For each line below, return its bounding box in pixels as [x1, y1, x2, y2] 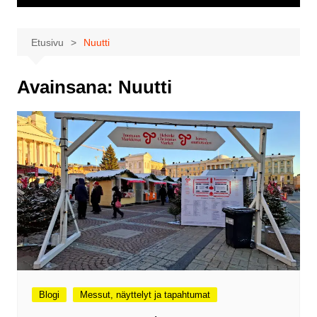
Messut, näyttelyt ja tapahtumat [79, 289, 210, 301]
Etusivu [30, 37, 64, 48]
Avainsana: [16, 76, 118, 98]
